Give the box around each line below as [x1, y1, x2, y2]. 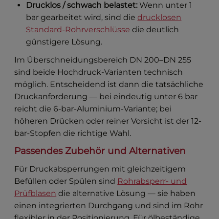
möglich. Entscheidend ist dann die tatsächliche [14, 80, 204, 89]
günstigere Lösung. [26, 37, 103, 47]
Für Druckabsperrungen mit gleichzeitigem [14, 164, 186, 174]
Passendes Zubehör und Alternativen [14, 145, 186, 157]
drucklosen [137, 13, 182, 22]
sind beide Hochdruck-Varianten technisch [14, 67, 183, 77]
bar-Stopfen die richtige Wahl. [14, 129, 131, 138]
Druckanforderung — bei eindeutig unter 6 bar [14, 92, 198, 102]
